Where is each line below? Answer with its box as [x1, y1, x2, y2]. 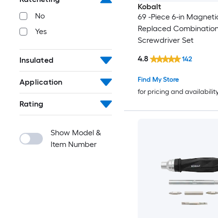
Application [19, 77, 63, 87]
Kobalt [137, 1, 161, 11]
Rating [19, 99, 44, 109]
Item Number [51, 140, 97, 149]
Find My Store [137, 75, 179, 84]
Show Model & [51, 128, 101, 138]
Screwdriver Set [137, 35, 194, 45]
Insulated [19, 55, 54, 65]
